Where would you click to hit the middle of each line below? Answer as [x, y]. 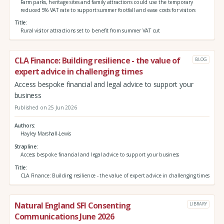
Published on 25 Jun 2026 [45, 108]
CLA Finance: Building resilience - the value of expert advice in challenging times [115, 175]
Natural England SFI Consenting [72, 205]
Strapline [25, 147]
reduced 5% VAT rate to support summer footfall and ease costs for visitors [108, 10]
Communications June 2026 [64, 216]
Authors [24, 126]
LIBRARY [198, 204]
